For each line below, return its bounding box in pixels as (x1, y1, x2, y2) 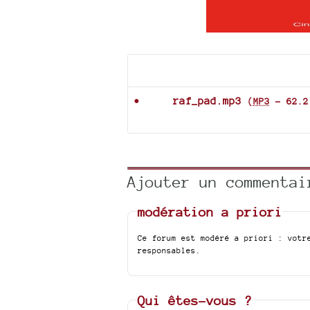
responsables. (138, 245, 201, 255)
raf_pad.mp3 (172, 95, 241, 107)
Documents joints (133, 63, 255, 78)
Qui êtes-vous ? (138, 292, 253, 308)
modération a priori (138, 203, 283, 219)
